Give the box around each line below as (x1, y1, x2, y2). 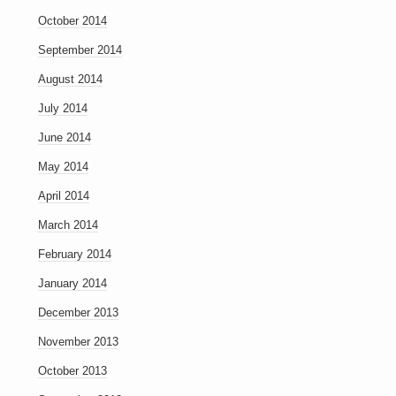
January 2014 (37, 277, 107, 290)
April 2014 (37, 189, 89, 202)
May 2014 (37, 160, 88, 173)
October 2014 (37, 14, 107, 27)
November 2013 (37, 335, 118, 348)
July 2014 (37, 102, 88, 115)
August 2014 (37, 72, 103, 86)
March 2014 (37, 218, 98, 232)
